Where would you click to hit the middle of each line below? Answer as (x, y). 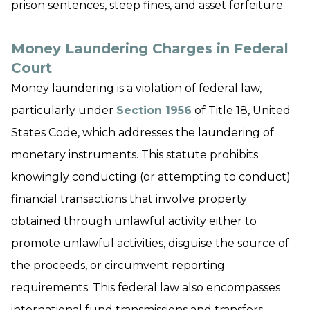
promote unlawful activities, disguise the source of (150, 243)
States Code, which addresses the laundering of (143, 133)
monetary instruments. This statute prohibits (135, 155)
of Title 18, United (241, 110)
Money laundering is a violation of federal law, (136, 88)
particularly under (64, 110)
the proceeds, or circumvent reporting (118, 265)
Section (141, 110)
